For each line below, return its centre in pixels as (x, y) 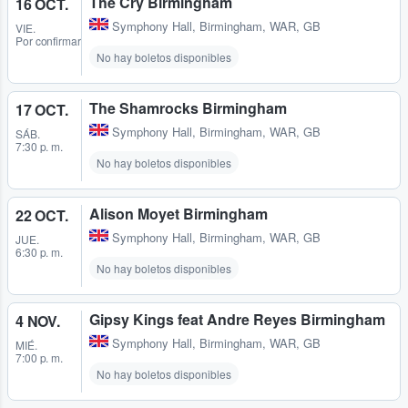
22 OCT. (42, 215)
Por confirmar (48, 40)
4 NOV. (38, 321)
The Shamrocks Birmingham (188, 107)
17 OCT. (42, 109)
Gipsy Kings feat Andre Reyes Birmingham (237, 320)
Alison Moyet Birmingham (178, 213)
